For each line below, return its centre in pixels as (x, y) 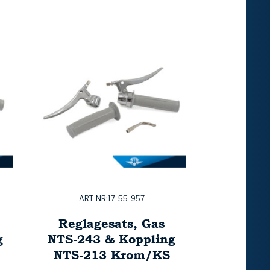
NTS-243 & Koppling (111, 239)
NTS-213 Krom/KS (111, 255)
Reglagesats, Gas (111, 224)
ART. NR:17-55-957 (111, 199)
